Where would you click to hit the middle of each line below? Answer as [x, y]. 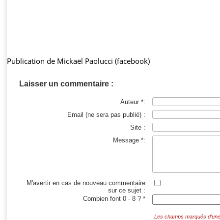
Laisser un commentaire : [66, 84]
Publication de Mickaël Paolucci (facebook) [78, 61]
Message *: [129, 140]
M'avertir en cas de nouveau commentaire [86, 183]
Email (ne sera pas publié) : [106, 114]
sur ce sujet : [126, 190]
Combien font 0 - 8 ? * [114, 199]
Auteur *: [133, 102]
